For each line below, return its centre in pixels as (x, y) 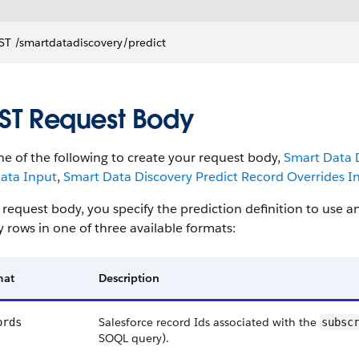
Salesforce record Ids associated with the (209, 322)
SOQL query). (134, 338)
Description (129, 278)
